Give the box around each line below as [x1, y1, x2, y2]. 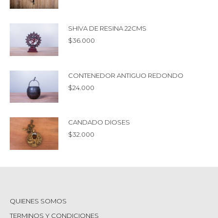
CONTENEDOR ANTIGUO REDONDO [68, 71, 183, 79]
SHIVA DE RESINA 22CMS [68, 24, 146, 32]
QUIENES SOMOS [10, 197, 67, 205]
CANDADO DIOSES [68, 118, 130, 127]
